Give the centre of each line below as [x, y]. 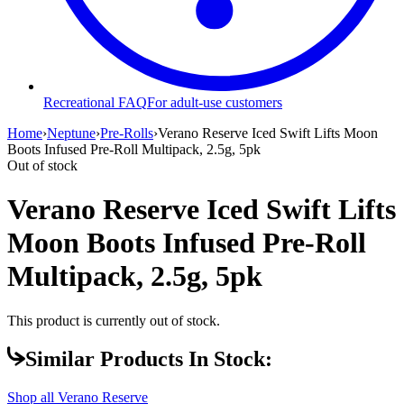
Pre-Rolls [127, 133]
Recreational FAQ [95, 102]
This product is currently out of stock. [114, 320]
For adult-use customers [215, 102]
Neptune [71, 133]
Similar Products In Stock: [149, 359]
